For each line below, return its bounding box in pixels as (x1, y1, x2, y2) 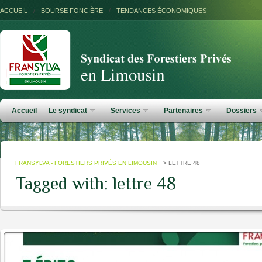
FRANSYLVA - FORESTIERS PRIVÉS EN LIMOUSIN (15, 160, 157, 166)
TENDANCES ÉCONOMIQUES (116, 7, 206, 14)
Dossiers (226, 106, 257, 115)
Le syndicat (49, 106, 87, 115)
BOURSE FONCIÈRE (41, 7, 103, 14)
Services (111, 106, 140, 115)
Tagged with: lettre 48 (15, 174, 176, 194)
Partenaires (164, 106, 203, 115)
